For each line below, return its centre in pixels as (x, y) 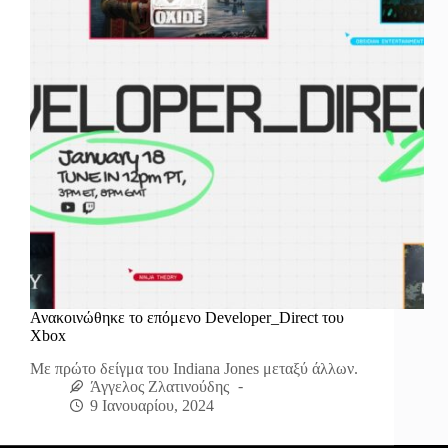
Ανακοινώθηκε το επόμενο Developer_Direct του (187, 317)
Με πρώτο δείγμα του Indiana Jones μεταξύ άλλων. (194, 368)
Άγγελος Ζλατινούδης (159, 386)
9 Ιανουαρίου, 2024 (152, 406)
